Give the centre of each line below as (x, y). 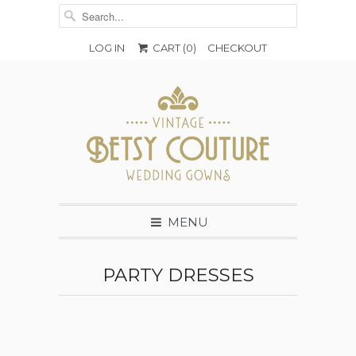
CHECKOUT (238, 48)
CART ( (168, 48)
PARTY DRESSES (178, 275)
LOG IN (106, 48)
